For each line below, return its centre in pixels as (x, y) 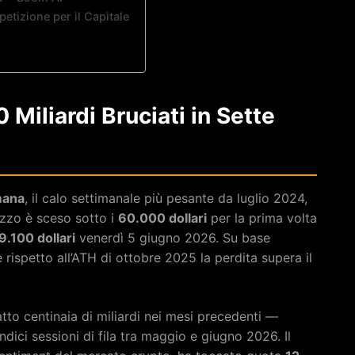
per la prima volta (262, 218)
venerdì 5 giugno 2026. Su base (173, 237)
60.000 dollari (162, 218)
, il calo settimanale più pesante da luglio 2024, (166, 198)
